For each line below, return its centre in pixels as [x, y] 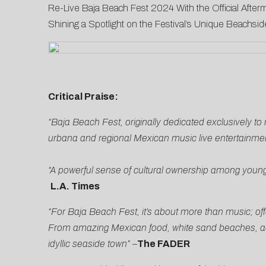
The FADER [163, 244]
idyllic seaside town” [90, 244]
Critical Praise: [83, 97]
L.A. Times [75, 186]
